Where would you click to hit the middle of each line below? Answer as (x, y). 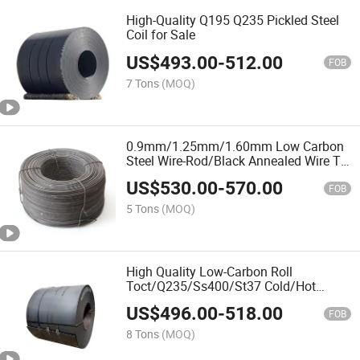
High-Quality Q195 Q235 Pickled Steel (233, 20)
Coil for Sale (161, 35)
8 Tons (143, 334)
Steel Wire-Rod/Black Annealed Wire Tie (239, 160)
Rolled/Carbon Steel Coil (196, 300)
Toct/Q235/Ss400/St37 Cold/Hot (221, 286)
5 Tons (143, 209)
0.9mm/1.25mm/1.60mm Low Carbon (235, 146)
